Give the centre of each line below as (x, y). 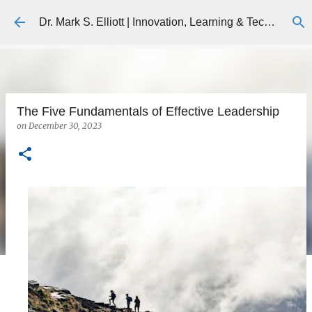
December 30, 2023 (65, 126)
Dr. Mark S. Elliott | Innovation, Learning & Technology (270, 22)
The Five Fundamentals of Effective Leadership (148, 111)
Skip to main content (159, 17)
